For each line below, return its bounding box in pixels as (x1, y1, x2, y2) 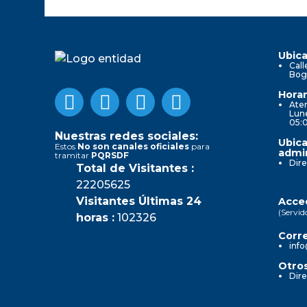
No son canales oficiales (77, 140, 189, 151)
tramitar (55, 149, 91, 160)
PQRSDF (91, 149, 129, 160)
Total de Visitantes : (76, 161, 194, 175)
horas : (76, 210, 114, 224)
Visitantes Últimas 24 (76, 194, 201, 208)
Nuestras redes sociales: (55, 129, 198, 143)
